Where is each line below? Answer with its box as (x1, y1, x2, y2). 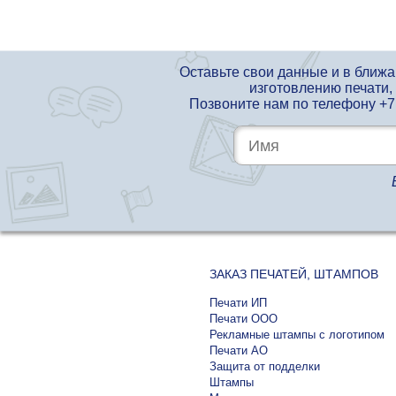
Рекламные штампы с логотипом (209, 328, 385, 341)
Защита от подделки (209, 360, 320, 373)
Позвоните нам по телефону (188, 96, 379, 111)
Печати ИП (209, 296, 267, 309)
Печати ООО (209, 312, 278, 325)
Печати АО (209, 344, 268, 357)
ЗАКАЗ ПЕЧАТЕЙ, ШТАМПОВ (209, 267, 378, 281)
